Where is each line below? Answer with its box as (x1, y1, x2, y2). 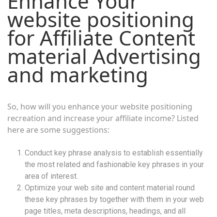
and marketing (7, 60, 148, 88)
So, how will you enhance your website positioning (7, 101, 192, 112)
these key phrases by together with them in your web (25, 194, 204, 204)
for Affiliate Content (7, 23, 195, 51)
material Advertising (7, 42, 201, 70)
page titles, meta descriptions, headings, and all (25, 206, 186, 216)
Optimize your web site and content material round (25, 183, 195, 192)
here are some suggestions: (7, 124, 109, 135)
